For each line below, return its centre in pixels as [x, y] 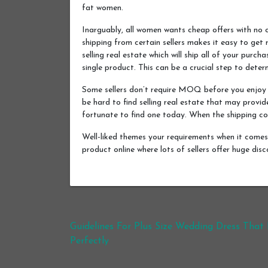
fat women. [103, 8]
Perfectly [89, 241]
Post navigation [137, 231]
